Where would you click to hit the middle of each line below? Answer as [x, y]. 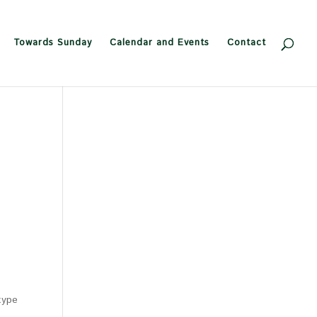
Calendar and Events [160, 43]
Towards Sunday [53, 43]
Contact [247, 43]
